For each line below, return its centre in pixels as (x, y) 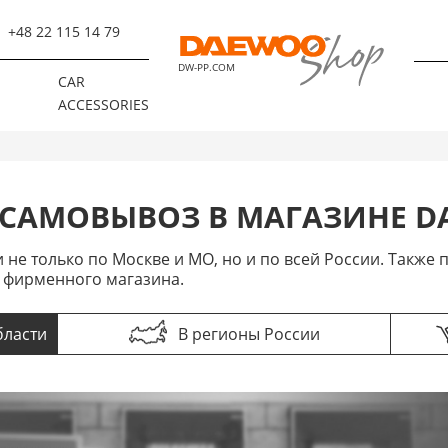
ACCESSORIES (103, 105)
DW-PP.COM (206, 67)
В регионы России (248, 334)
